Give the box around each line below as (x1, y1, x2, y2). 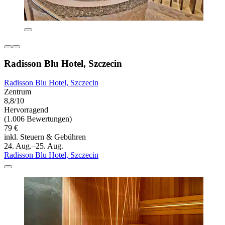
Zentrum (4, 87, 31, 96)
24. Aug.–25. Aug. (4, 142, 63, 151)
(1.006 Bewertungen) (4, 115, 72, 124)
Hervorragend (4, 105, 48, 115)
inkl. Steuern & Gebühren (4, 133, 86, 142)
